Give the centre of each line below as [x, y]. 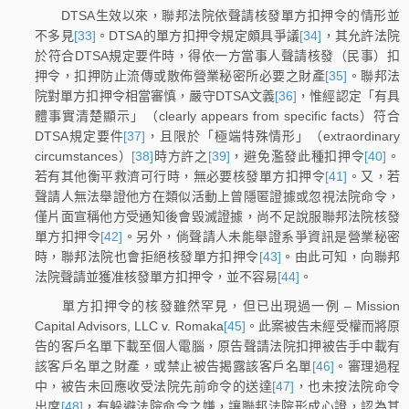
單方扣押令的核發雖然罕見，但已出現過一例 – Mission [217, 305]
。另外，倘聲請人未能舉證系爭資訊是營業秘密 [262, 237]
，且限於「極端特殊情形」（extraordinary [273, 136]
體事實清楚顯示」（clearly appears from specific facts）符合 [217, 116]
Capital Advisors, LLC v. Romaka [129, 325]
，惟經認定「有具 [349, 96]
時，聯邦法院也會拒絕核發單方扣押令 [147, 257]
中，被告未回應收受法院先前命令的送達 [154, 386]
